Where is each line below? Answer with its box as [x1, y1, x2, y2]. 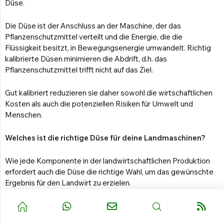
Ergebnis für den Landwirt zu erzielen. [5, 178, 131, 188]
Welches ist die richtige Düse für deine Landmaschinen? [5, 133, 205, 143]
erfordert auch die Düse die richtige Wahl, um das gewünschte [5, 167, 213, 177]
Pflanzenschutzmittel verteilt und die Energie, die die [5, 32, 182, 42]
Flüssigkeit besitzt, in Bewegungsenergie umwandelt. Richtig [5, 43, 211, 53]
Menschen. [5, 110, 42, 120]
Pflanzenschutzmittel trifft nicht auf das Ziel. [5, 65, 153, 75]
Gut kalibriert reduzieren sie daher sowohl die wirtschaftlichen [5, 88, 212, 98]
